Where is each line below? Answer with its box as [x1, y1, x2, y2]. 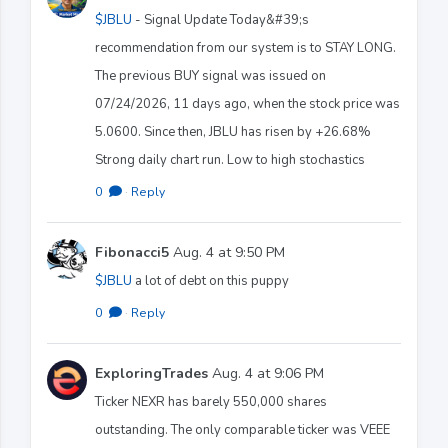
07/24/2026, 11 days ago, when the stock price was [95, 94, 400, 113]
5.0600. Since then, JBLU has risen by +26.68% [95, 122, 371, 141]
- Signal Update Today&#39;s [132, 10, 309, 29]
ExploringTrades [95, 363, 208, 383]
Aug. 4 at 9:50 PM [169, 242, 285, 262]
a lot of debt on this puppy [132, 271, 289, 290]
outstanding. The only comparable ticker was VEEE [95, 420, 390, 439]
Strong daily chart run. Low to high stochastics [95, 150, 365, 169]
